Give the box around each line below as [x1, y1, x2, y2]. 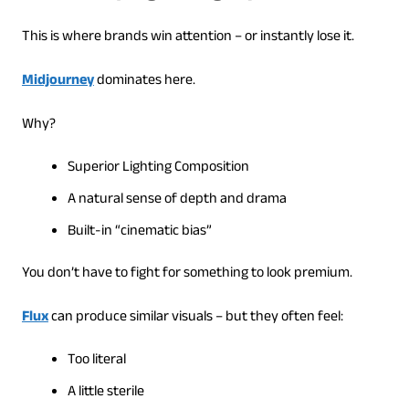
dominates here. [93, 68, 195, 94]
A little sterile [67, 380, 144, 405]
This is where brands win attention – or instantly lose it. [21, 25, 354, 50]
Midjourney [21, 68, 94, 94]
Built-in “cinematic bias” [67, 219, 212, 245]
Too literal [67, 348, 126, 373]
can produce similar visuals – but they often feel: [47, 305, 343, 330]
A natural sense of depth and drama [67, 187, 287, 213]
